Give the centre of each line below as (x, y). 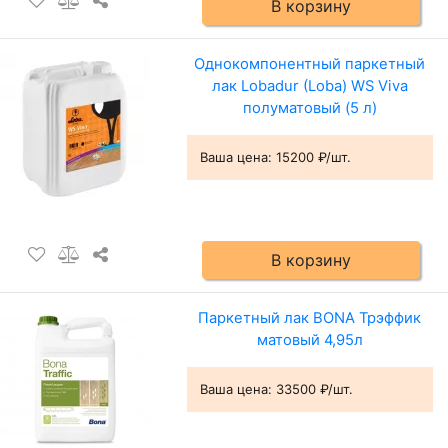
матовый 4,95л (309, 339)
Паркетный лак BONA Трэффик (310, 317)
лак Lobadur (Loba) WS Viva (309, 85)
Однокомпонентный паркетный (310, 63)
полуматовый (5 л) (309, 107)
